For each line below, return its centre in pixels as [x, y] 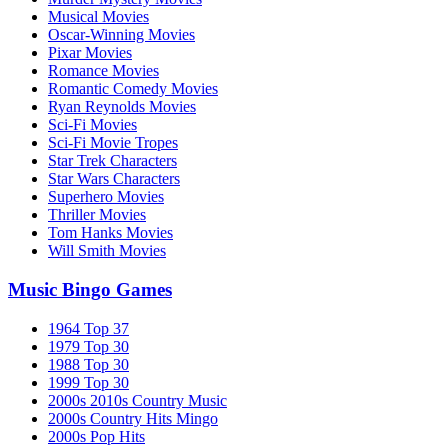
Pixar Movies [90, 53]
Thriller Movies [97, 215]
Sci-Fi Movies [92, 125]
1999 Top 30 [88, 382]
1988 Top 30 [88, 364]
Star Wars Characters [114, 179]
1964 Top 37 [88, 328]
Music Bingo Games [90, 289]
